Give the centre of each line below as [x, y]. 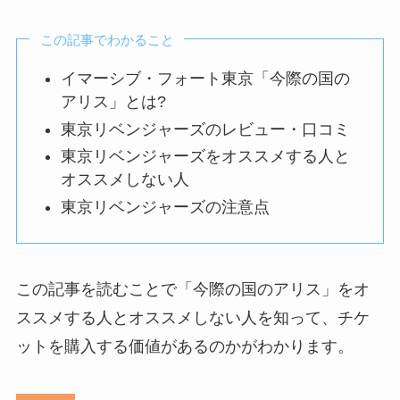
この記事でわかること [107, 40]
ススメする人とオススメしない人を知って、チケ [192, 318]
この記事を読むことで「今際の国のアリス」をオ [192, 290]
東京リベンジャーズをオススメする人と [206, 157]
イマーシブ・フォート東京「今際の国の [206, 79]
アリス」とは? [114, 102]
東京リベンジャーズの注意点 [166, 207]
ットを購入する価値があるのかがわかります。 [184, 347]
